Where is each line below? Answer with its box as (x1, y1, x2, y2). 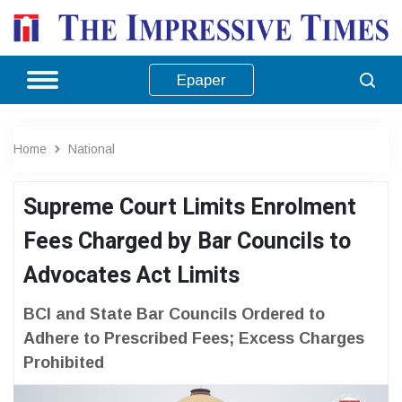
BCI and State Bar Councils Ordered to (23, 304, 325, 323)
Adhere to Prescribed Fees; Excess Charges (23, 328, 364, 347)
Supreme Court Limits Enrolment (23, 190, 356, 224)
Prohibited (23, 353, 104, 371)
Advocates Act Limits (23, 258, 240, 293)
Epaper (176, 71, 226, 89)
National (68, 141, 115, 156)
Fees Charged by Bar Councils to (23, 224, 351, 258)
